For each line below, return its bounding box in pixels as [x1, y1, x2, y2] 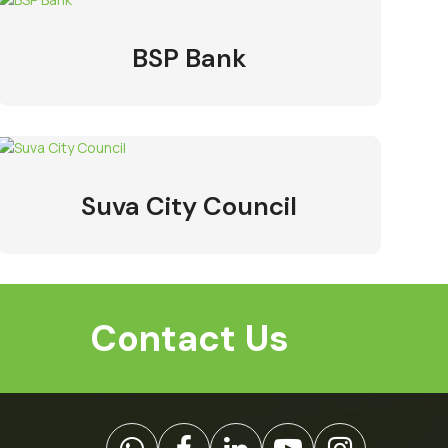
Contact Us [89, 315, 289, 363]
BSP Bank [131, 40, 247, 75]
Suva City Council [81, 189, 298, 224]
